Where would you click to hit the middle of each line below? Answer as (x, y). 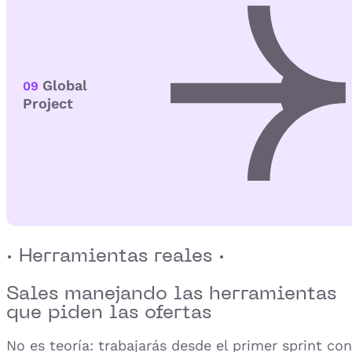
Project (48, 104)
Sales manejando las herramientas (171, 292)
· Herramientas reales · (115, 254)
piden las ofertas (130, 311)
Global (65, 86)
